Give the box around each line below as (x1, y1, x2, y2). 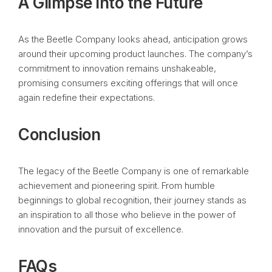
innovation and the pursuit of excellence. (18, 223, 183, 235)
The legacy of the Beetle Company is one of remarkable (18, 165, 249, 177)
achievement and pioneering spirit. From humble (18, 180, 215, 191)
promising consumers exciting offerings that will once (18, 77, 238, 89)
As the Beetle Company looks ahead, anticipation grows (18, 33, 248, 45)
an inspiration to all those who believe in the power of (18, 209, 236, 220)
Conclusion (18, 125, 100, 144)
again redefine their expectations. (18, 92, 155, 103)
